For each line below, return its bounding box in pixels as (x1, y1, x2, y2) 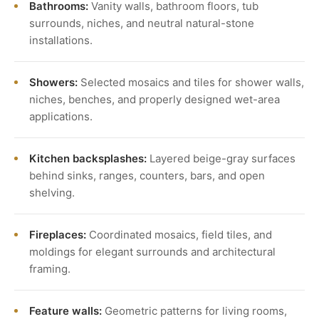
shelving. (29, 186, 75, 200)
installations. (29, 33, 93, 48)
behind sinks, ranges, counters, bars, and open (29, 169, 265, 183)
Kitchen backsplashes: (29, 152, 147, 166)
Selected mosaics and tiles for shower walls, (78, 75, 304, 90)
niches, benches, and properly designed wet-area (29, 93, 280, 107)
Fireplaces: (29, 228, 86, 242)
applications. (29, 110, 93, 124)
